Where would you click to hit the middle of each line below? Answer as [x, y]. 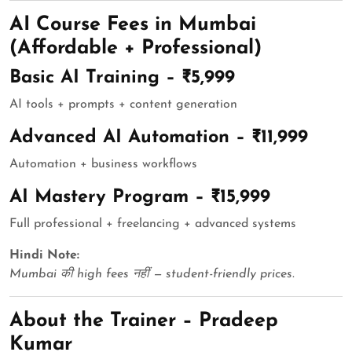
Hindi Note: [44, 256]
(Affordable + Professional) [136, 49]
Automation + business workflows [103, 165]
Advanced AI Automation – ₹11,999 [159, 138]
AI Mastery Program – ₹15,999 [140, 198]
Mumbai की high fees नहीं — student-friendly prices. [152, 275]
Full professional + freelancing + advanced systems [153, 224]
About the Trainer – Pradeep [144, 321]
